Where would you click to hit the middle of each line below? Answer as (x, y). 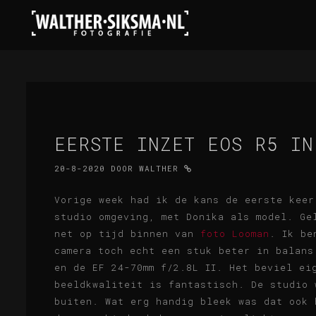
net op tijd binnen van (127, 233)
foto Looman (235, 233)
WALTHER (159, 168)
